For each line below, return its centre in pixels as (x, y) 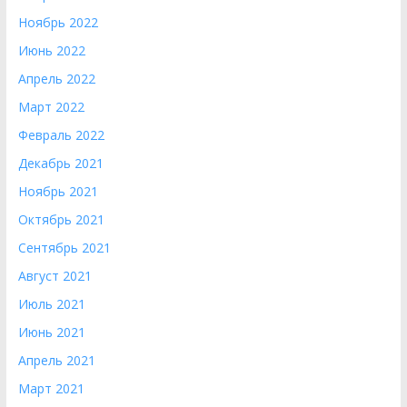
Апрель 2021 (56, 360)
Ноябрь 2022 (58, 22)
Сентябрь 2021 (64, 248)
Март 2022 (51, 107)
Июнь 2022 (51, 50)
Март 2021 (51, 388)
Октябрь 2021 (61, 219)
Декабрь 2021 (60, 163)
